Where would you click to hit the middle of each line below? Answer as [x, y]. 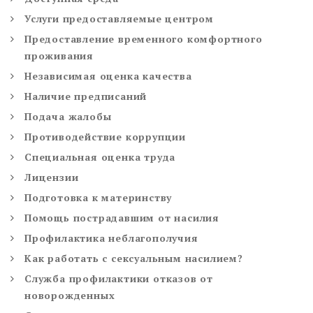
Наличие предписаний [86, 96]
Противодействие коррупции [105, 137]
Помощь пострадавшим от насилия [122, 218]
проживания [59, 56]
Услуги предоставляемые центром [119, 19]
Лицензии [52, 177]
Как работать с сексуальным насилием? [134, 259]
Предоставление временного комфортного [144, 39]
